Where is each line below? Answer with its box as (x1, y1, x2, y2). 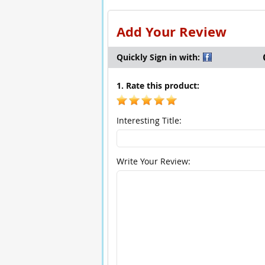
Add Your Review (116, 22, 227, 41)
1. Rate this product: (116, 80, 199, 91)
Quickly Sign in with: (116, 51, 200, 63)
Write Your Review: (116, 156, 190, 167)
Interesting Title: (116, 115, 182, 126)
